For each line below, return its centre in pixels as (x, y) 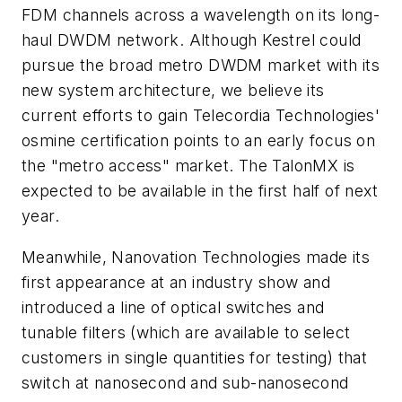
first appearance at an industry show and (176, 282)
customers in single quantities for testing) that (195, 357)
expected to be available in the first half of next (200, 191)
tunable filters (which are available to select (186, 332)
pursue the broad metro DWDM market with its (201, 66)
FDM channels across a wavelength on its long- (201, 15)
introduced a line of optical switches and (173, 307)
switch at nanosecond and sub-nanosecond (185, 382)
